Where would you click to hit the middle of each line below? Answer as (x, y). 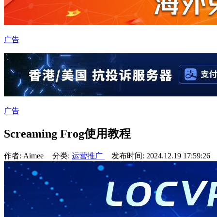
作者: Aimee (25, 155)
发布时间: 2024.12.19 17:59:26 (162, 155)
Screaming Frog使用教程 (67, 133)
